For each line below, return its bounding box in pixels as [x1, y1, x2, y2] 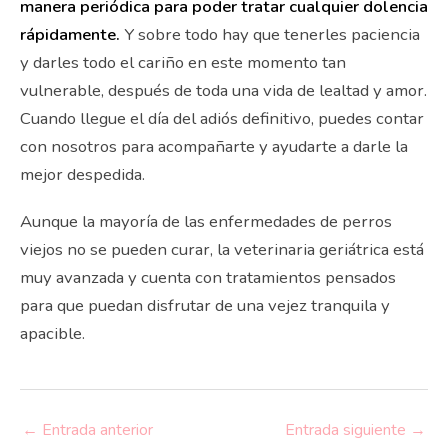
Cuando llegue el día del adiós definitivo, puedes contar [20, 107, 424, 131]
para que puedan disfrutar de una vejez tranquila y [20, 294, 390, 318]
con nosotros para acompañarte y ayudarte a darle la [20, 135, 408, 159]
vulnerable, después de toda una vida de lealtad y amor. [20, 79, 427, 103]
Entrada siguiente [285, 418, 410, 441]
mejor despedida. [20, 163, 145, 187]
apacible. [20, 322, 85, 346]
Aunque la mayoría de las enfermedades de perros [20, 210, 392, 234]
